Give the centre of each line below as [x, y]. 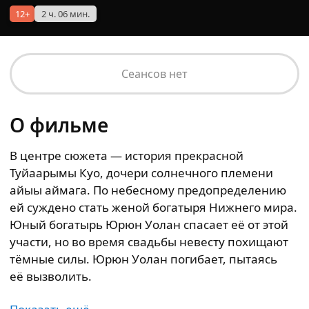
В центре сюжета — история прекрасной [127, 156]
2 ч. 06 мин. [66, 14]
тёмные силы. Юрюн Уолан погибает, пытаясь [143, 259]
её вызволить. [51, 276]
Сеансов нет [154, 74]
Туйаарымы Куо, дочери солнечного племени [141, 173]
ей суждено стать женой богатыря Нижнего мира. [153, 207]
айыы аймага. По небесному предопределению [148, 190]
